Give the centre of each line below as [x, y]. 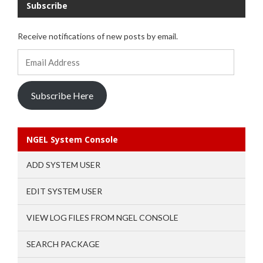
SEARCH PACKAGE [63, 244]
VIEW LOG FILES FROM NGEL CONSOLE [102, 218]
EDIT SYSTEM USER [64, 191]
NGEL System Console [72, 140]
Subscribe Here [62, 95]
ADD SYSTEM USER [63, 165]
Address [33, 70]
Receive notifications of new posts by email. [98, 36]
